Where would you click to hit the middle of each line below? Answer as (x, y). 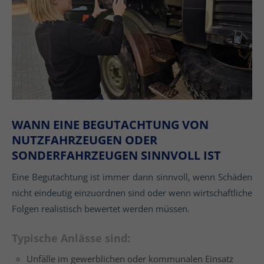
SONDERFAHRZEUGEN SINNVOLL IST (116, 155)
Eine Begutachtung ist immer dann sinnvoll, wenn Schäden (132, 176)
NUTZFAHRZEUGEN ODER (85, 140)
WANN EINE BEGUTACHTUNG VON (110, 124)
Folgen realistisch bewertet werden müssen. (101, 208)
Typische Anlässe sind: (71, 238)
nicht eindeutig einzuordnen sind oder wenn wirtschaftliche (132, 192)
